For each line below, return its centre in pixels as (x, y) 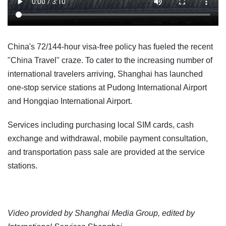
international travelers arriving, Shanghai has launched (105, 74)
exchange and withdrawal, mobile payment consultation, (108, 139)
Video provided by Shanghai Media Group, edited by (101, 213)
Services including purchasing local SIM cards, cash (101, 125)
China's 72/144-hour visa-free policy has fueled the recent (110, 47)
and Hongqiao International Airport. (70, 101)
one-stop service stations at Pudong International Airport (107, 88)
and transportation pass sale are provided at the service (106, 152)
